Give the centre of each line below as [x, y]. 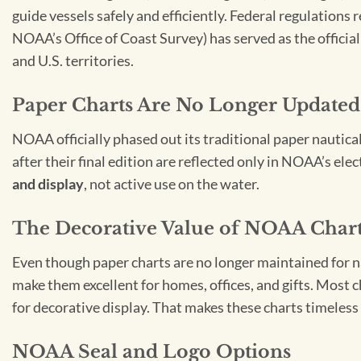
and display [48, 184]
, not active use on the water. [172, 184]
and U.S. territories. [73, 60]
